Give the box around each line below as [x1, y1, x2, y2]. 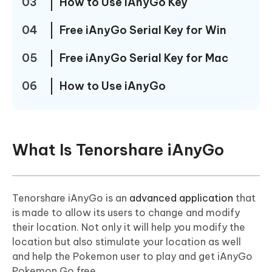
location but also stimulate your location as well [12, 236, 241, 248]
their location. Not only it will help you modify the [12, 221, 245, 234]
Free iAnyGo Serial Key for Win [59, 23, 226, 38]
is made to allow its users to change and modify [12, 206, 240, 219]
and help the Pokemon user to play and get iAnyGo [12, 250, 253, 263]
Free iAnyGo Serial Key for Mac [59, 51, 228, 66]
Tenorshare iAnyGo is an [12, 192, 129, 205]
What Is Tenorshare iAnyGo [12, 140, 228, 160]
